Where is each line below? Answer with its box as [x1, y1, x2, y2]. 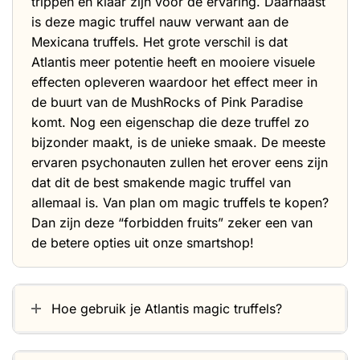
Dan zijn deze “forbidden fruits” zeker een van [31, 215, 313, 231]
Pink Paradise [221, 94, 303, 111]
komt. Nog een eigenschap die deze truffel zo [31, 114, 309, 131]
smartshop [186, 235, 250, 252]
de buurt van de [31, 94, 131, 111]
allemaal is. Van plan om [31, 194, 182, 211]
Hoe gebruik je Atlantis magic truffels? [51, 301, 282, 317]
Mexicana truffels [31, 34, 135, 51]
